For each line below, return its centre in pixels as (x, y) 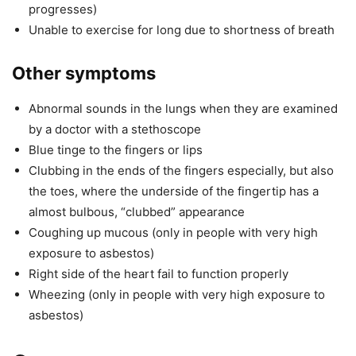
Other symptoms (84, 74)
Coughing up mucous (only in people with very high (173, 233)
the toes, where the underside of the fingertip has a (174, 192)
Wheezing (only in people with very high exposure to (177, 295)
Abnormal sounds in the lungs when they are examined (183, 109)
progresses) (63, 10)
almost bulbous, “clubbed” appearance (137, 212)
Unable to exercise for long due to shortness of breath (182, 30)
